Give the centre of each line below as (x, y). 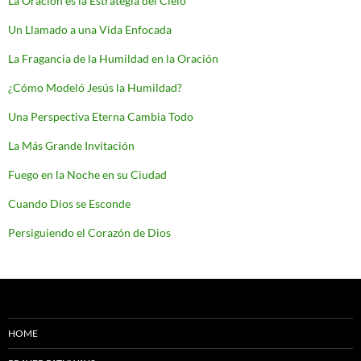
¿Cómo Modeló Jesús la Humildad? (95, 88)
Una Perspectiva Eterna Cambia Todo (101, 117)
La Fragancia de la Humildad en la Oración (113, 59)
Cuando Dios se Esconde (69, 204)
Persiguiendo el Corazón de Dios (89, 233)
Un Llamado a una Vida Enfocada (90, 30)
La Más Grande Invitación (71, 146)
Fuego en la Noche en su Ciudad (87, 175)
